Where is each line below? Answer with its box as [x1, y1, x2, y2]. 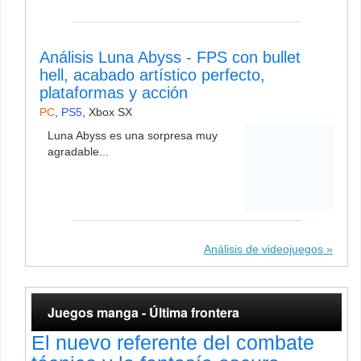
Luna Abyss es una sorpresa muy [48, 129, 218, 143]
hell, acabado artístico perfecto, [39, 66, 265, 85]
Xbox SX [89, 106, 132, 119]
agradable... [48, 145, 109, 159]
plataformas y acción [39, 84, 188, 102]
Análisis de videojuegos [204, 242, 323, 255]
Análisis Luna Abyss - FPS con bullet [39, 48, 301, 67]
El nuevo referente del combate [31, 330, 314, 354]
